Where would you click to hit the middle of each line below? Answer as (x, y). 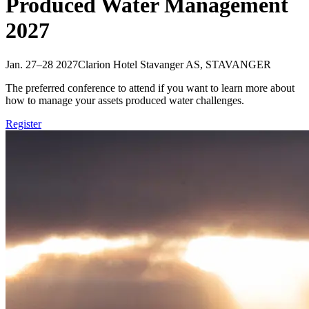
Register (23, 123)
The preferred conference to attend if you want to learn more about (150, 88)
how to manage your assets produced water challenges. (125, 100)
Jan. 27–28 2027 (42, 64)
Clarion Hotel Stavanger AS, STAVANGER (175, 64)
